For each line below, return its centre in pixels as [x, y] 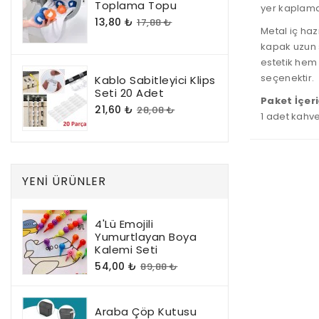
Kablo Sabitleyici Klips [155, 80]
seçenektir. [288, 78]
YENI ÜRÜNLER [64, 181]
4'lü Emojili [124, 224]
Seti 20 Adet [129, 93]
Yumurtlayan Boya [146, 237]
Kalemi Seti [126, 250]
